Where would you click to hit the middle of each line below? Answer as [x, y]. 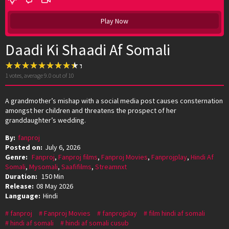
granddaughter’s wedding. [45, 120]
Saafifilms [76, 166]
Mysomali [43, 166]
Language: [23, 196]
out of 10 [63, 75]
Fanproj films [78, 157]
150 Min [53, 176]
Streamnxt [111, 166]
